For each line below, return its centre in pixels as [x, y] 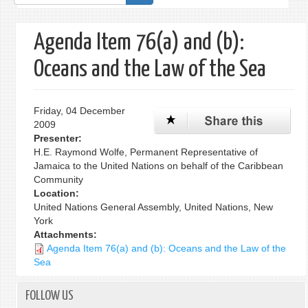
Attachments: [66, 234]
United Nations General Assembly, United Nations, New [153, 207]
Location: [57, 193]
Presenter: [59, 138]
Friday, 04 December [79, 111]
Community [58, 179]
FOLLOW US [49, 296]
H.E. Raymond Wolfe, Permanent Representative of [145, 152]
